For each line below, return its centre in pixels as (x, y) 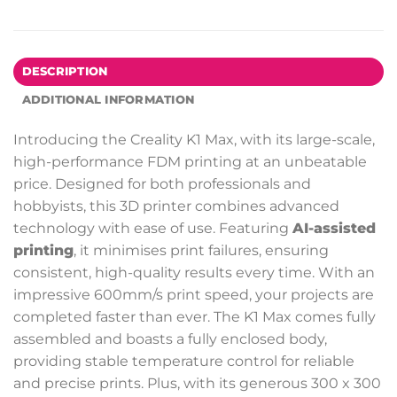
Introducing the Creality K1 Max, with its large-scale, (194, 140)
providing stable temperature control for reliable (184, 362)
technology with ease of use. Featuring (153, 229)
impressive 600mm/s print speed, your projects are (194, 295)
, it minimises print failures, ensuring (201, 251)
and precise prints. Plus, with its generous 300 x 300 (197, 384)
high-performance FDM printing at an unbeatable (190, 162)
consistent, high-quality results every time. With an (194, 273)
